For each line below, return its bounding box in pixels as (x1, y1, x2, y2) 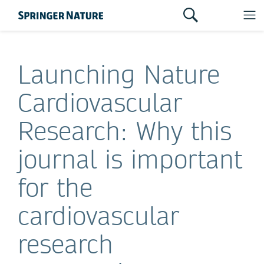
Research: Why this (18, 115, 232, 147)
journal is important (18, 143, 242, 175)
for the (18, 171, 93, 203)
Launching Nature (18, 58, 220, 90)
